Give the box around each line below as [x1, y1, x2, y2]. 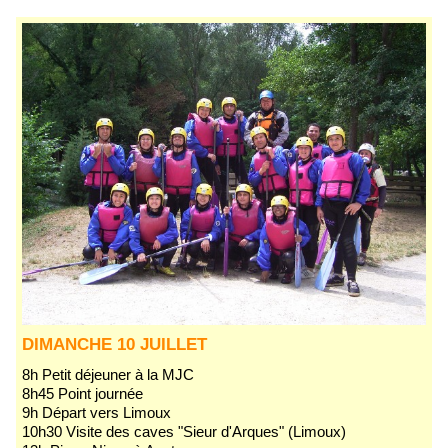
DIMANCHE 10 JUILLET [22, 335, 207, 355]
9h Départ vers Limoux [22, 404, 171, 422]
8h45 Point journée [22, 385, 143, 403]
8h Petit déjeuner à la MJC [30, 366, 194, 384]
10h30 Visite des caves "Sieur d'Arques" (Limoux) [22, 423, 346, 441]
